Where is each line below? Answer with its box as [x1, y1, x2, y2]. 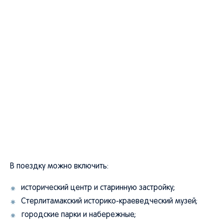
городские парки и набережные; [21, 211, 136, 218]
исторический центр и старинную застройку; [21, 184, 175, 191]
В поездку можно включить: [10, 163, 108, 170]
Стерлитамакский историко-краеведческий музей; [21, 198, 197, 205]
